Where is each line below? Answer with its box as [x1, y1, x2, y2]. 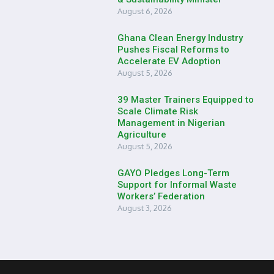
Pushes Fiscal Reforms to [117, 44, 229, 55]
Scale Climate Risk [117, 106, 198, 117]
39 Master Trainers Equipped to [117, 94, 254, 105]
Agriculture [117, 129, 166, 140]
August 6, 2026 [117, 6, 172, 16]
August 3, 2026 [117, 203, 172, 213]
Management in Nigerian [117, 117, 225, 128]
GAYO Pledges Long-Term [117, 168, 229, 179]
